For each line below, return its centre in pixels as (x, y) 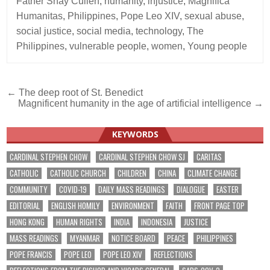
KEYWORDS (135, 134)
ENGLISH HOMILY (76, 205)
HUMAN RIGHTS (80, 221)
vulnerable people (108, 46)
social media (104, 31)
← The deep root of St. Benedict (75, 92)
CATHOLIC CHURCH (78, 173)
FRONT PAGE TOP (220, 205)
